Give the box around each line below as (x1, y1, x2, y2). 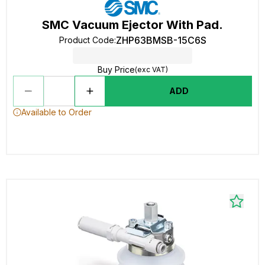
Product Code (59, 35, 114, 45)
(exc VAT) (134, 65, 168, 74)
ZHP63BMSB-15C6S (115, 34, 206, 46)
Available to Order (21, 107, 92, 117)
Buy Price (97, 64, 135, 75)
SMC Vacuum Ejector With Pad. (42, 18, 223, 32)
